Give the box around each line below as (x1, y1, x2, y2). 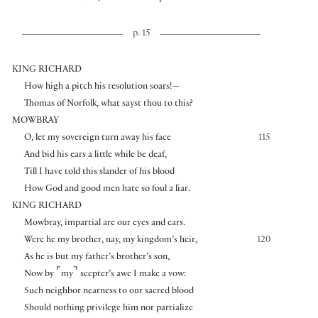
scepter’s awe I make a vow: (77, 269, 186, 280)
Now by (23, 269, 56, 280)
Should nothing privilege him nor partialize (23, 303, 193, 314)
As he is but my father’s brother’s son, (23, 252, 170, 263)
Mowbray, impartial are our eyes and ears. (23, 218, 185, 229)
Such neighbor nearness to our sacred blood (23, 286, 194, 297)
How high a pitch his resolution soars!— (23, 82, 180, 92)
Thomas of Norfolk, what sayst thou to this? (23, 99, 193, 109)
